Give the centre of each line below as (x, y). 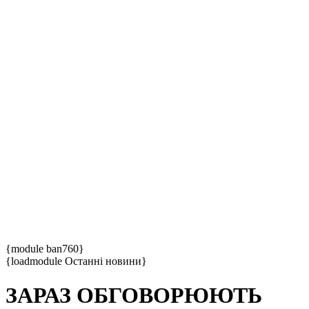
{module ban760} (45, 249)
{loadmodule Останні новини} (76, 261)
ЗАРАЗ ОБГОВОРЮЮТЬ (134, 295)
